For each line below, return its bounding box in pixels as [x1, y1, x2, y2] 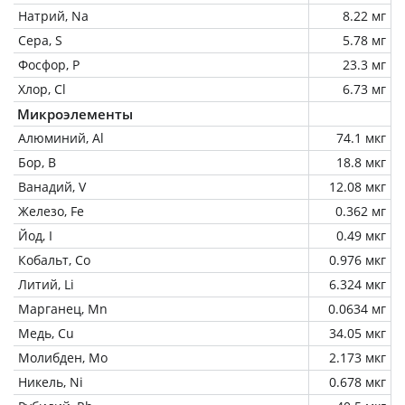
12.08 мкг [329, 177, 386, 195]
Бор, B [18, 153, 56, 171]
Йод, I [18, 226, 52, 244]
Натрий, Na [18, 6, 89, 24]
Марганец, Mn [18, 299, 108, 317]
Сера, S [18, 31, 62, 49]
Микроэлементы [17, 104, 133, 123]
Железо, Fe [18, 202, 84, 220]
